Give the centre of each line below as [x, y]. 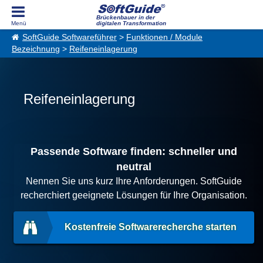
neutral [134, 167]
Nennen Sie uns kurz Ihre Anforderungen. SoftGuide [134, 181]
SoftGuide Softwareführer [70, 37]
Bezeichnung [36, 49]
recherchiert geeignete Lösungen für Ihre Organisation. [134, 195]
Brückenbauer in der [125, 17]
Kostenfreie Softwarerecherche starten [151, 227]
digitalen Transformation [131, 23]
